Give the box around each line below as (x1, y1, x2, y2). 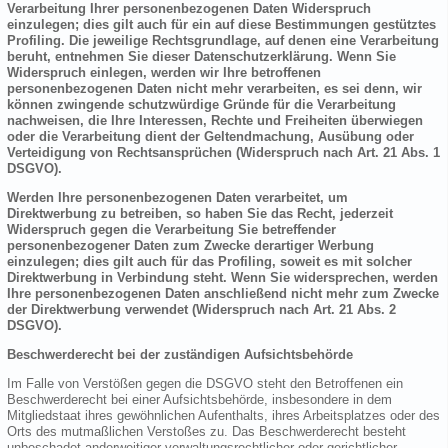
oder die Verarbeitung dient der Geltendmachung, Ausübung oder (7, 129, 414, 145)
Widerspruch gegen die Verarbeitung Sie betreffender (7, 222, 336, 238)
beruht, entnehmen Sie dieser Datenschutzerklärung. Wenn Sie (7, 49, 396, 65)
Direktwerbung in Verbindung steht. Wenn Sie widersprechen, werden (7, 270, 438, 286)
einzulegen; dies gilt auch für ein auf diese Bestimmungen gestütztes (7, 17, 436, 33)
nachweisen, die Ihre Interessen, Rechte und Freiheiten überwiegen (7, 113, 423, 129)
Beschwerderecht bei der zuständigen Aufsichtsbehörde (7, 347, 353, 363)
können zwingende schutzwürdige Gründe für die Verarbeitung (7, 97, 396, 113)
